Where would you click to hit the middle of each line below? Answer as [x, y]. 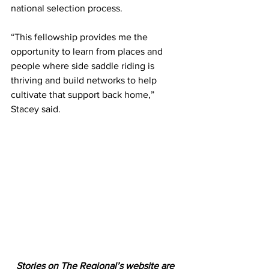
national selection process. [67, 8]
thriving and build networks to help [85, 80]
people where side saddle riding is [84, 66]
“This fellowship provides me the [80, 37]
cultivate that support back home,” [84, 95]
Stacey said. [36, 109]
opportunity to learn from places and [88, 52]
